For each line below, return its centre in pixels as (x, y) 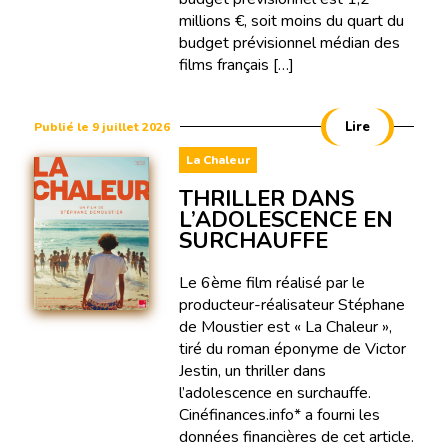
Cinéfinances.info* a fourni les (279, 414)
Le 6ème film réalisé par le (271, 282)
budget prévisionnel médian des (289, 42)
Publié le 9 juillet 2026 (101, 126)
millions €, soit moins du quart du (291, 20)
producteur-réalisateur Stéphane (291, 304)
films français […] (236, 64)
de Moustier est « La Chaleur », (285, 326)
